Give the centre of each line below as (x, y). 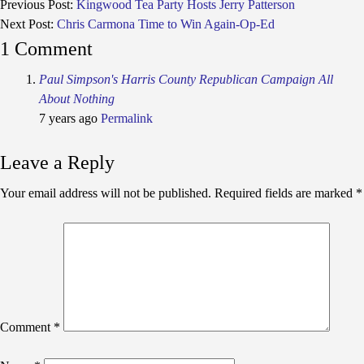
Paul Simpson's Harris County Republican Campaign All (186, 79)
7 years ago (68, 118)
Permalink (127, 118)
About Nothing (77, 99)
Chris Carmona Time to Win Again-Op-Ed (166, 24)
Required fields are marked (285, 193)
